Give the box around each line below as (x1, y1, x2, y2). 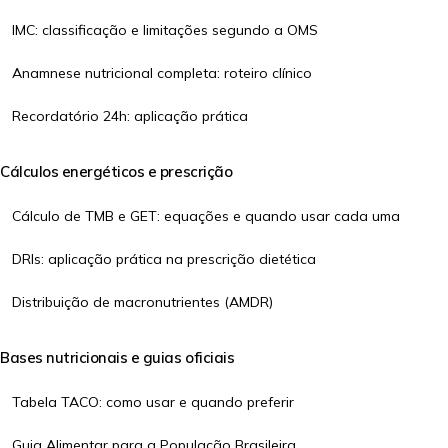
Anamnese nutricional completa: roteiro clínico (12, 64, 312, 82)
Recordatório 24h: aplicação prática (12, 107, 248, 125)
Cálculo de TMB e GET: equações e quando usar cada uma (12, 207, 400, 225)
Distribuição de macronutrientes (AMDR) (12, 293, 273, 311)
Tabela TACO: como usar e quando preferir (12, 393, 294, 411)
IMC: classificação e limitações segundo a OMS (12, 21, 318, 39)
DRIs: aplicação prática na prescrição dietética (12, 250, 316, 268)
